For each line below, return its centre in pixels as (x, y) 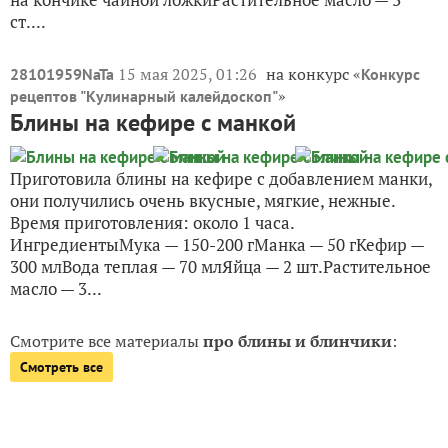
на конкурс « (313, 74)
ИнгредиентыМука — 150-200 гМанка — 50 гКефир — (217, 244)
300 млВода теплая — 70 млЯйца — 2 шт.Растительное (220, 266)
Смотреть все (61, 367)
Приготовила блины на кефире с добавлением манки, (221, 178)
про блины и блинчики (297, 341)
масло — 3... (56, 288)
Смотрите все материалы (106, 341)
